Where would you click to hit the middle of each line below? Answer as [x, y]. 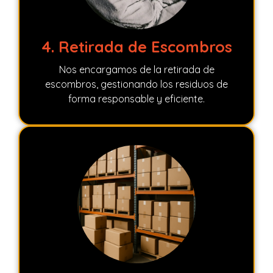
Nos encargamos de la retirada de [136, 69]
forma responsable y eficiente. [136, 98]
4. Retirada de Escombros [136, 46]
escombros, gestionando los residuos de [136, 84]
